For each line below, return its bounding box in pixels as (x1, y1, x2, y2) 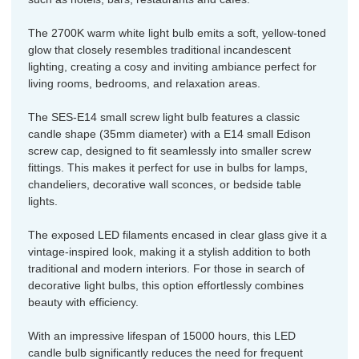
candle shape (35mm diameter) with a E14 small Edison (28, 127, 311, 141)
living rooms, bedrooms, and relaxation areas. (28, 77, 260, 91)
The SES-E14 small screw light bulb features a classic (28, 111, 300, 124)
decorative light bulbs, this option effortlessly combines (28, 279, 304, 292)
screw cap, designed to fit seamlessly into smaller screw (28, 144, 311, 158)
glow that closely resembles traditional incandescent (28, 43, 291, 57)
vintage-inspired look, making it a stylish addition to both (28, 245, 311, 259)
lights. (28, 195, 58, 208)
